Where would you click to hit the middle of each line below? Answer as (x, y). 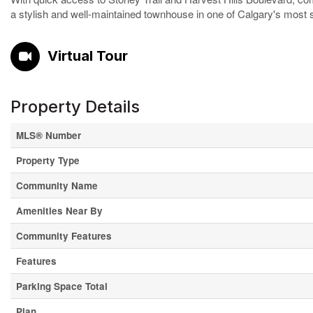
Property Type (48, 160)
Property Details (75, 107)
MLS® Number (49, 135)
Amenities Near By (59, 211)
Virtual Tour (88, 56)
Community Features (64, 236)
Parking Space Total (62, 286)
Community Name (57, 185)
